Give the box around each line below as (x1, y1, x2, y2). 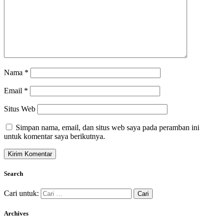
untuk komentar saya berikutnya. (4, 132, 105, 140)
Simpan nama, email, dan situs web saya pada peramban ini (16, 123, 199, 132)
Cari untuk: (4, 189, 39, 198)
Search (4, 170, 23, 178)
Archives (4, 210, 28, 218)
